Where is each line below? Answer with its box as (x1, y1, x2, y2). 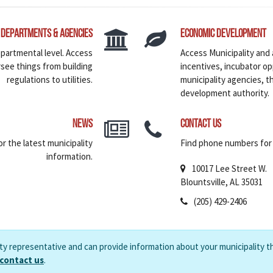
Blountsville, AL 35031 (180, 176, 263, 188)
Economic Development (180, 29, 266, 41)
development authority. (180, 87, 269, 99)
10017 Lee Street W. (192, 163, 267, 175)
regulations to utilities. (7, 74, 93, 86)
